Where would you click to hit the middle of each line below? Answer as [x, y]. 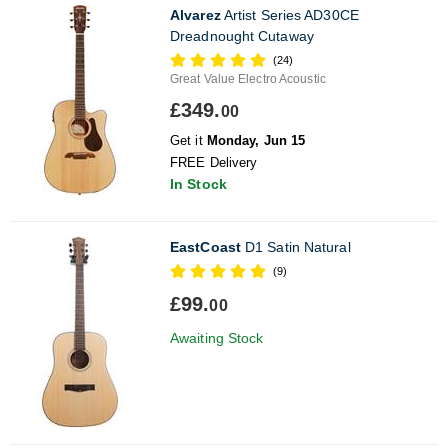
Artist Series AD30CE [289, 14]
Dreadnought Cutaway [242, 35]
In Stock [198, 183]
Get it [188, 140]
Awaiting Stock [217, 337]
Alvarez [195, 14]
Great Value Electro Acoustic [248, 78]
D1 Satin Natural [295, 246]
